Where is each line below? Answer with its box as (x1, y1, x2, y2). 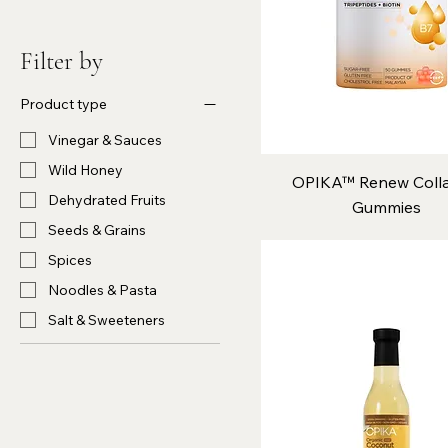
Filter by (20, 46, 103, 76)
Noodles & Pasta (48, 280, 157, 299)
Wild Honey (48, 160, 123, 179)
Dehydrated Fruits (48, 190, 166, 209)
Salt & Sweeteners (48, 310, 165, 329)
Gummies (351, 197, 421, 217)
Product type (20, 95, 107, 113)
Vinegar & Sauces (48, 130, 162, 149)
